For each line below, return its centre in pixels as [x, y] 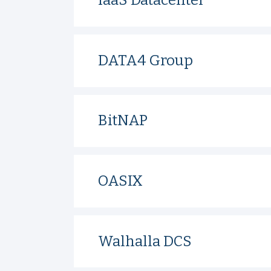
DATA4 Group [145, 60]
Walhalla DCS [145, 241]
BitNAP [122, 121]
